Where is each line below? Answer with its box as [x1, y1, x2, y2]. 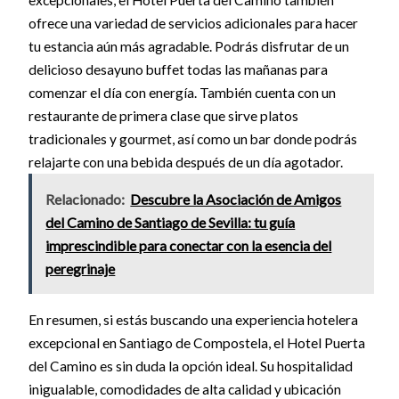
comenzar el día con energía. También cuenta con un [28, 85, 336, 102]
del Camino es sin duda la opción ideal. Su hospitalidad [28, 357, 353, 374]
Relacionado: [45, 190, 126, 208]
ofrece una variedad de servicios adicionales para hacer [28, 15, 358, 32]
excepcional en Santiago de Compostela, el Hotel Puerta [28, 334, 365, 351]
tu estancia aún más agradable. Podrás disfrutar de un [28, 38, 349, 55]
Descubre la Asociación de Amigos [130, 190, 342, 208]
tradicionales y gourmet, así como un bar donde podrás [28, 131, 357, 148]
